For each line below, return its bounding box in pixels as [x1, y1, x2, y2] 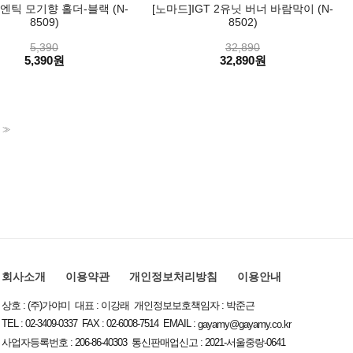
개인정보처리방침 [129, 270, 218, 283]
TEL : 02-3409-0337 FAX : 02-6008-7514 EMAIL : [2, 318, 199, 329]
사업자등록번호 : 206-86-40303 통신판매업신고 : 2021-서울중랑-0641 [2, 336, 286, 348]
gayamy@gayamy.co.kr [198, 318, 292, 330]
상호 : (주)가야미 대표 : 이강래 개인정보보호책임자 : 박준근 [2, 299, 255, 311]
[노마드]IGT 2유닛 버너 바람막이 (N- [152, 2, 333, 15]
